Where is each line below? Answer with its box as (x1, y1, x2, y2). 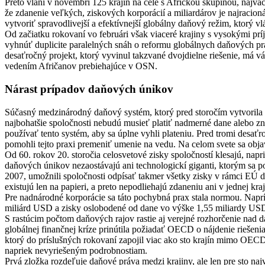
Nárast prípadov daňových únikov (5, 82, 173, 95)
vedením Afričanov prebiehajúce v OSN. (5, 61, 157, 72)
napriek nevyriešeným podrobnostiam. (5, 245, 147, 256)
